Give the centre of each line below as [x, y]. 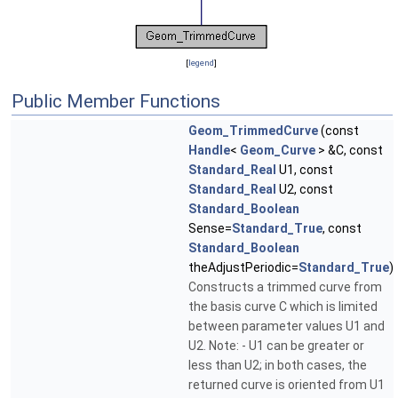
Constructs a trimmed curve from [285, 287]
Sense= [210, 229]
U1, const [305, 170]
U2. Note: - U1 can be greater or [276, 346]
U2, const [305, 190]
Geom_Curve [278, 151]
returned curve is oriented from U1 [287, 385]
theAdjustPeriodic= [243, 268]
